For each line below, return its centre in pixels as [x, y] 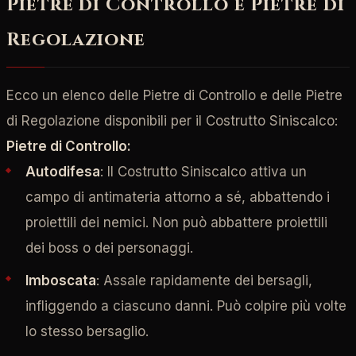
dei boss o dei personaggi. [109, 248]
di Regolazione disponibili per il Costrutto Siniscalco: [172, 121]
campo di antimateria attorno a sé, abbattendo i [177, 197]
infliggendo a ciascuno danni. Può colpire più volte [186, 306]
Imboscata [60, 280]
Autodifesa [62, 172]
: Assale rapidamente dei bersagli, [204, 280]
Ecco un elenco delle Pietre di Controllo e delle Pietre [174, 96]
